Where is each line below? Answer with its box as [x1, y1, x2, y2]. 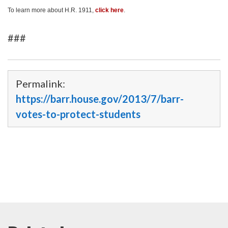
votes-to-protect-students [16, 107, 140, 120]
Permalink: [16, 77, 65, 90]
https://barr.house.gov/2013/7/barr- [16, 92, 184, 105]
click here [95, 6, 124, 14]
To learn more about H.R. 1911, [8, 6, 95, 14]
